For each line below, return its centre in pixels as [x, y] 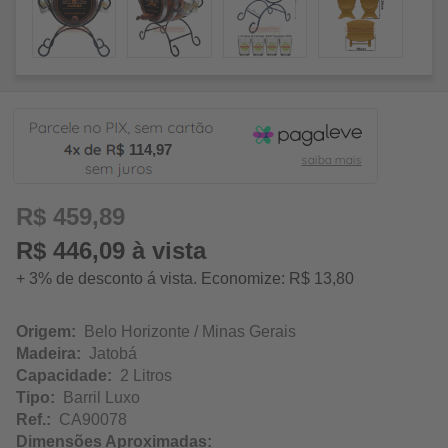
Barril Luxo [97, 398]
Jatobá [109, 354]
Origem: [46, 332]
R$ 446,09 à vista [111, 251]
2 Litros [142, 376]
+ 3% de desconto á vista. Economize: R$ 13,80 [185, 279]
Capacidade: [64, 376]
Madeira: [48, 354]
